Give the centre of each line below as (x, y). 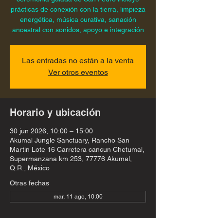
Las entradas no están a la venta (78, 61)
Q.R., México (30, 168)
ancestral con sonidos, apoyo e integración (78, 30)
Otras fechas (29, 183)
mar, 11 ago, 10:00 (78, 197)
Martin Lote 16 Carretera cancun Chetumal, (77, 149)
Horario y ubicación (55, 112)
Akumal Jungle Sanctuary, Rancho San (70, 140)
